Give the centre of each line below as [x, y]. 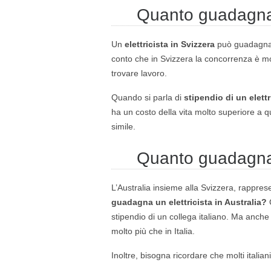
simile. [123, 126]
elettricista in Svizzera [171, 44]
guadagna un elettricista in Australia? [190, 202]
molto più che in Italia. [153, 231]
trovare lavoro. [139, 73]
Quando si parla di [148, 97]
